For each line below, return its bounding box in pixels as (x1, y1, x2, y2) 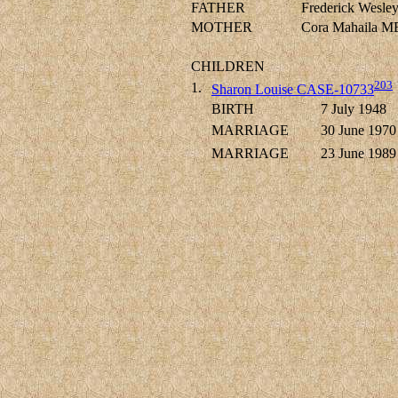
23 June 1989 (321, 146, 396, 162)
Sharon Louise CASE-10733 (211, 82, 374, 98)
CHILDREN (191, 59, 265, 75)
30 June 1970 (321, 123, 396, 139)
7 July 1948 (321, 101, 386, 117)
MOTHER (191, 20, 252, 36)
